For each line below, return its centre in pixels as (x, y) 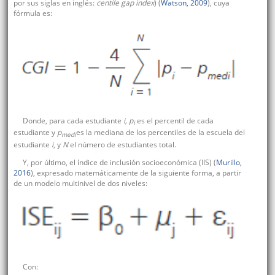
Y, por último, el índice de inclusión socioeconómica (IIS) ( (119, 162)
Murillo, (229, 162)
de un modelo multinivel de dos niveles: (80, 183)
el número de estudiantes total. (122, 144)
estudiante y (35, 133)
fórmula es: (33, 14)
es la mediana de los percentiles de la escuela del (160, 133)
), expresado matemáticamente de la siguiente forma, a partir (136, 172)
